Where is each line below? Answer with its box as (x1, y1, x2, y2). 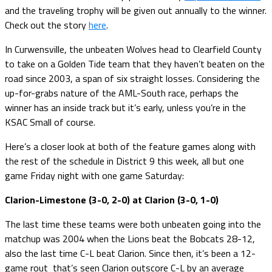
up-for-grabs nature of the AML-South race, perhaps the (5, 85, 239, 100)
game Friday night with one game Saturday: (5, 168, 184, 183)
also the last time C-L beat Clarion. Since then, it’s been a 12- (5, 245, 256, 260)
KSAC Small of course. (5, 114, 95, 129)
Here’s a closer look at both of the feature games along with (5, 138, 256, 154)
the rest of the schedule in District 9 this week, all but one (5, 153, 244, 168)
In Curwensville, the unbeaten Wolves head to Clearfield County (5, 41, 262, 56)
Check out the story (5, 17, 89, 32)
